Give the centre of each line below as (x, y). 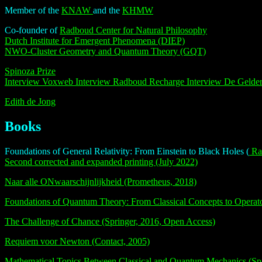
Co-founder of (32, 30)
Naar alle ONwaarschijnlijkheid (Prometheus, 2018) (101, 181)
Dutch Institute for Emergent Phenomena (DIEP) (95, 40)
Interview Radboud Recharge (131, 81)
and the (108, 10)
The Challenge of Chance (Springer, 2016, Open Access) (110, 221)
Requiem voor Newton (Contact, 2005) (77, 241)
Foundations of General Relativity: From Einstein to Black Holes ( (127, 151)
